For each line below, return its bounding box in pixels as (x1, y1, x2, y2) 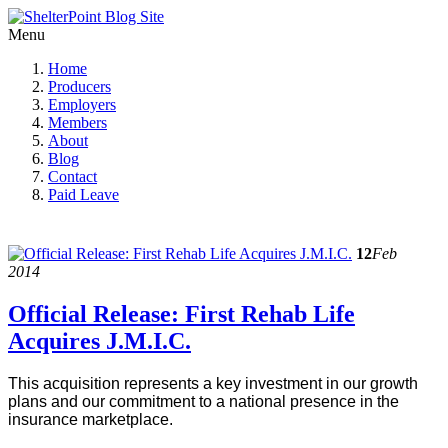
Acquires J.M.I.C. (8, 327, 191, 354)
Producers (48, 78, 111, 95)
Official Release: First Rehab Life (8, 300, 355, 327)
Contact (48, 168, 97, 185)
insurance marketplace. (8, 410, 173, 428)
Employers (48, 96, 116, 113)
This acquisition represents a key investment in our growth (8, 374, 418, 392)
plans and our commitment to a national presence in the (8, 392, 399, 410)
